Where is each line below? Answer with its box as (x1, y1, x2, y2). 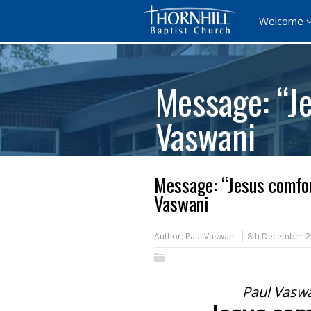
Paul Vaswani (185, 230, 236, 242)
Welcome (259, 14, 303, 28)
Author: (154, 230, 185, 242)
